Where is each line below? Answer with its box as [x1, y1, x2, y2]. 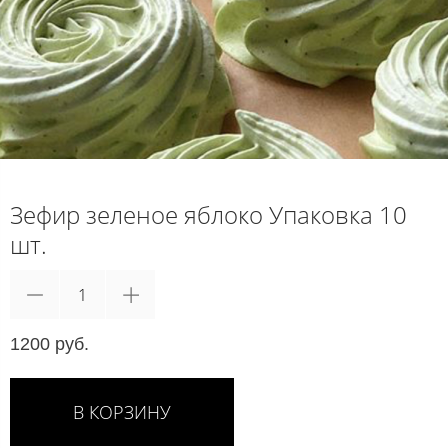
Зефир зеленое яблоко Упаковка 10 [10, 198, 407, 232]
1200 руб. [10, 334, 89, 355]
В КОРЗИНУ [73, 400, 171, 425]
